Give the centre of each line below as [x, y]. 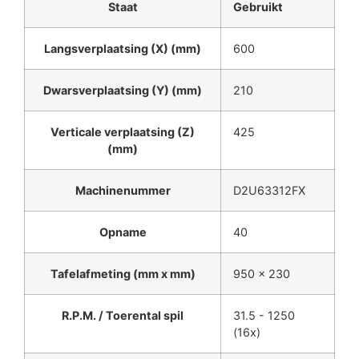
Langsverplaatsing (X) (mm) [123, 49]
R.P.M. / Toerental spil [123, 316]
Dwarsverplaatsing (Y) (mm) [123, 91]
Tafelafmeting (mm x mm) [123, 274]
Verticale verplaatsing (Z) [123, 132]
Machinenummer [123, 191]
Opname [123, 232]
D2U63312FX [269, 191]
